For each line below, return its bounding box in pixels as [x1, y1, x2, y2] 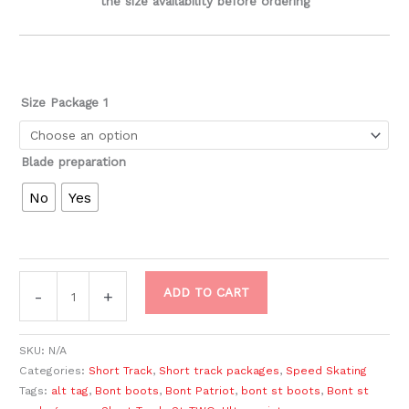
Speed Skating [286, 364, 368, 378]
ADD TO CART [163, 285, 249, 300]
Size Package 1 [21, 94, 109, 110]
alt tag [51, 384, 89, 398]
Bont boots [95, 384, 160, 398]
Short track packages [159, 364, 280, 378]
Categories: [19, 364, 89, 378]
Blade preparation [21, 153, 127, 169]
